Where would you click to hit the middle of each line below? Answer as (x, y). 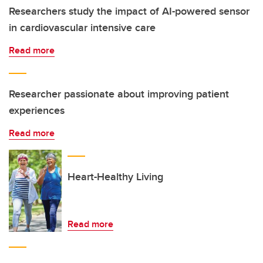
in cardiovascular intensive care (82, 28)
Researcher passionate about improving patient (119, 94)
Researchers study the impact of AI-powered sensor (129, 11)
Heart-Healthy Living (115, 177)
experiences (37, 110)
